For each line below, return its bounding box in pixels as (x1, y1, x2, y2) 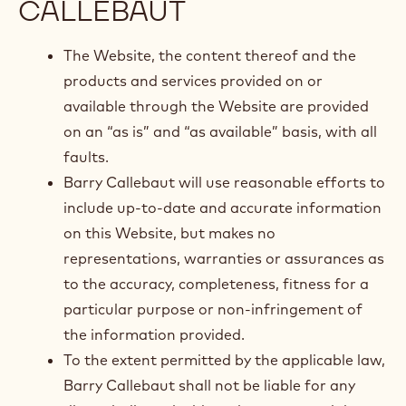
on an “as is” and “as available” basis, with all (63, 122, 377, 140)
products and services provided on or (63, 72, 323, 90)
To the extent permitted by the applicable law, (63, 351, 385, 369)
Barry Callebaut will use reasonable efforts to (63, 173, 385, 191)
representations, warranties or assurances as (63, 249, 384, 267)
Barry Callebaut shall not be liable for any (63, 376, 355, 394)
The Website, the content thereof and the (63, 46, 356, 64)
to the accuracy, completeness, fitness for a (63, 275, 369, 293)
